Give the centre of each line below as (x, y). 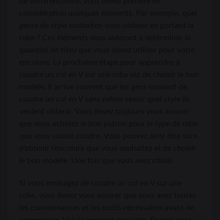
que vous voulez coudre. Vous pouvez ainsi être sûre (108, 136)
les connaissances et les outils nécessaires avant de (107, 207)
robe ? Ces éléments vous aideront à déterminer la (105, 38)
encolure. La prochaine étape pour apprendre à (99, 63)
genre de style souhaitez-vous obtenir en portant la (107, 26)
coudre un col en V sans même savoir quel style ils (104, 99)
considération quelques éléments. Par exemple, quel (108, 14)
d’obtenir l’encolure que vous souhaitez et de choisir (108, 149)
